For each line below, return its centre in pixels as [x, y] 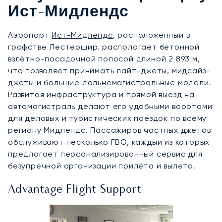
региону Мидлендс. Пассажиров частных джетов [110, 130]
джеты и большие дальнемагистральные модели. [110, 82]
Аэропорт [30, 35]
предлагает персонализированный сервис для [105, 154]
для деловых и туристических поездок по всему [108, 118]
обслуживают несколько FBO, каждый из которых [109, 142]
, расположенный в [151, 35]
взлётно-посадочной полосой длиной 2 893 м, [104, 58]
